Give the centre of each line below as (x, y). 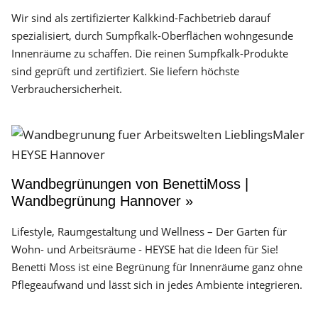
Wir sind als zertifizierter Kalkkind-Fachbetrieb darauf (141, 18)
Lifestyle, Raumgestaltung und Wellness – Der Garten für (149, 231)
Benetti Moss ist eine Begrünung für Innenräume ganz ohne (157, 267)
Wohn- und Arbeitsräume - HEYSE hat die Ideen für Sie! (145, 249)
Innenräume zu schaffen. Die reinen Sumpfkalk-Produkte (150, 53)
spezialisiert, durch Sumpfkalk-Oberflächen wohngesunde (152, 35)
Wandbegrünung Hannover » (102, 201)
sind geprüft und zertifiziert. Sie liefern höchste (125, 71)
